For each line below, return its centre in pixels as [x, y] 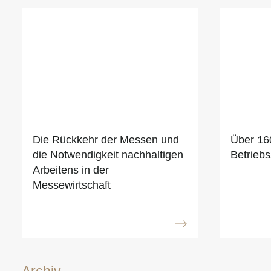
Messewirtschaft [72, 185]
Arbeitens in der [71, 170]
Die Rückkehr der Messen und [106, 139]
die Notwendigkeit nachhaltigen [108, 155]
